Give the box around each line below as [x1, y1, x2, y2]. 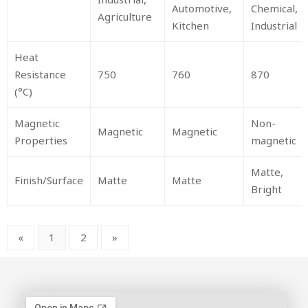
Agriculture [98, 10, 152, 24]
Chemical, [251, 1, 298, 16]
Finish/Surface [14, 173, 83, 188]
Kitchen [172, 19, 209, 33]
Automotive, [172, 1, 232, 16]
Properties [14, 133, 67, 148]
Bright [251, 182, 282, 197]
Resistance [14, 67, 66, 82]
